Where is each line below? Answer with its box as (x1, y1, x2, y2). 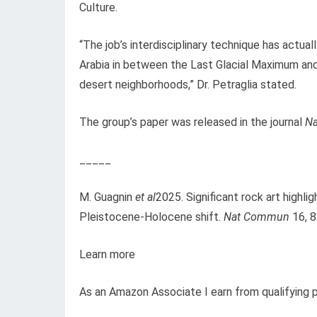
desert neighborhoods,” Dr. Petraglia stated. (79, 78, 296, 92)
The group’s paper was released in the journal (79, 115, 305, 129)
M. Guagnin (79, 190, 135, 204)
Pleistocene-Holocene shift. (79, 210, 224, 224)
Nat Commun (224, 210, 289, 224)
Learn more (79, 248, 135, 262)
